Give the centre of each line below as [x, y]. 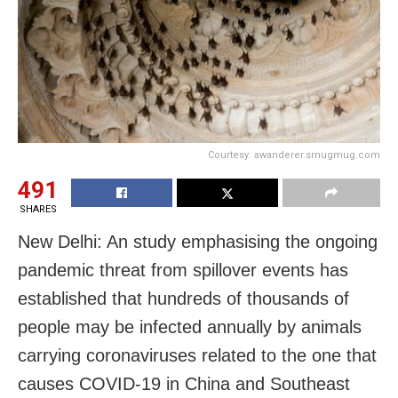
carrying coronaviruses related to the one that [197, 355]
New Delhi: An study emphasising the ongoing [198, 241]
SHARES [38, 209]
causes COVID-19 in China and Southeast [184, 383]
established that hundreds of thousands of [183, 298]
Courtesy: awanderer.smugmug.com [294, 155]
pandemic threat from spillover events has [183, 270]
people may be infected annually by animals [190, 326]
